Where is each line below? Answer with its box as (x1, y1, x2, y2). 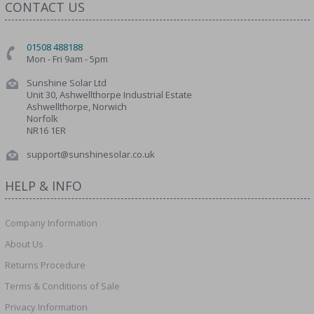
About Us (4, 238, 43, 251)
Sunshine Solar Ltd (26, 76, 107, 89)
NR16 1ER (26, 123, 66, 137)
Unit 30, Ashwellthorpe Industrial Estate (26, 88, 192, 101)
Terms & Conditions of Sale (4, 280, 120, 293)
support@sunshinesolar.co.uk (26, 147, 155, 161)
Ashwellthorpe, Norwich (26, 100, 127, 113)
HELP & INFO (4, 177, 82, 195)
